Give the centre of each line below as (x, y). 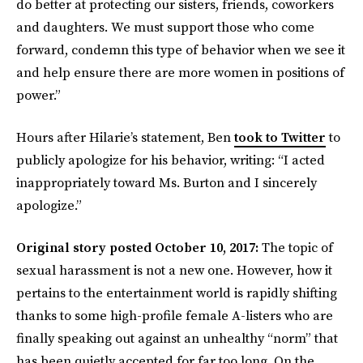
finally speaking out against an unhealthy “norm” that (177, 338)
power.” (38, 95)
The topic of (296, 247)
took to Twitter (280, 137)
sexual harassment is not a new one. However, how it (174, 270)
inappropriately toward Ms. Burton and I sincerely (167, 182)
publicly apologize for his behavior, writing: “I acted (171, 160)
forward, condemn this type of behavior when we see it (181, 49)
